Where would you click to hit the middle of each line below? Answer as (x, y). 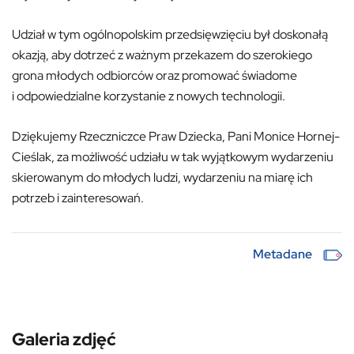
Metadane (282, 254)
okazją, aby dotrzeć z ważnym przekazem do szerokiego (162, 55)
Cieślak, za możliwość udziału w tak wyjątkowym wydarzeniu (173, 157)
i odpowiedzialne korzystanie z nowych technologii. (149, 96)
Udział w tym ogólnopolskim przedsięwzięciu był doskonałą (170, 34)
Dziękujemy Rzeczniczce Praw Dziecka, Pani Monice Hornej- (176, 136)
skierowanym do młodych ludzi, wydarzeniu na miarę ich (162, 177)
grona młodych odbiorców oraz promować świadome (154, 75)
